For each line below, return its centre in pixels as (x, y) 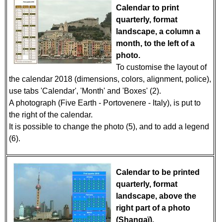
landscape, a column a (158, 31)
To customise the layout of (161, 67)
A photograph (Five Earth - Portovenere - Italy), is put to (105, 103)
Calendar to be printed (158, 172)
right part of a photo (153, 208)
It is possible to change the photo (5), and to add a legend (109, 127)
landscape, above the (156, 196)
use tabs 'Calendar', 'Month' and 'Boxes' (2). (87, 91)
